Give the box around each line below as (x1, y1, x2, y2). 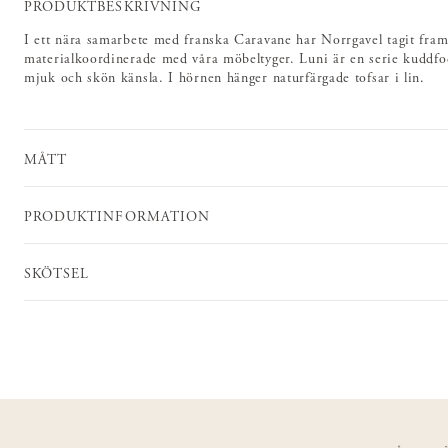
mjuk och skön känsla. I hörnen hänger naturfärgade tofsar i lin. (24, 72, 425, 87)
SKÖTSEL (24, 267, 90, 282)
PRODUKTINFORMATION (24, 210, 210, 225)
